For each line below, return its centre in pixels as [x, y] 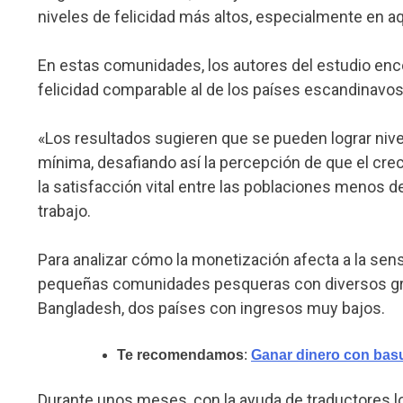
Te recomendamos [180, 355]
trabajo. [64, 211]
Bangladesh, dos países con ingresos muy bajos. [211, 309]
